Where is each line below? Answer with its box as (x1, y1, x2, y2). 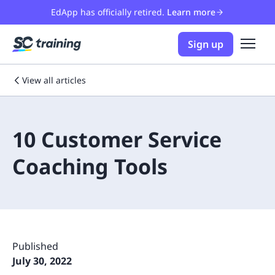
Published (12, 239, 58, 253)
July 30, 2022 (12, 254, 72, 268)
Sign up (188, 37, 223, 51)
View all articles (22, 74, 86, 86)
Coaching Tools (12, 152, 168, 180)
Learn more (167, 6, 215, 18)
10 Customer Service (12, 125, 222, 153)
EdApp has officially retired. (51, 6, 165, 18)
